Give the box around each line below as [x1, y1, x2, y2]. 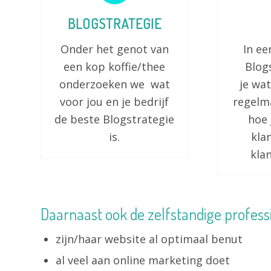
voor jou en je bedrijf [60, 94, 169, 109]
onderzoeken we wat [59, 77, 170, 91]
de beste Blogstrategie [54, 112, 175, 126]
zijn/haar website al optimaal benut [56, 232, 243, 246]
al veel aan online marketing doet [56, 253, 230, 267]
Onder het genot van [60, 42, 169, 56]
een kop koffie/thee [64, 59, 166, 74]
